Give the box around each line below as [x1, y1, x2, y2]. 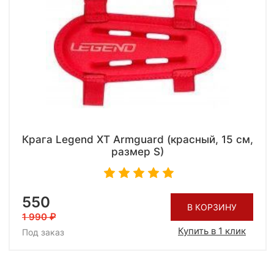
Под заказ [22, 226, 64, 237]
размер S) [111, 145, 164, 158]
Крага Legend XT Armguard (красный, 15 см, [22, 133, 253, 146]
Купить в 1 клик [178, 225, 246, 237]
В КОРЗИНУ [187, 202, 237, 213]
